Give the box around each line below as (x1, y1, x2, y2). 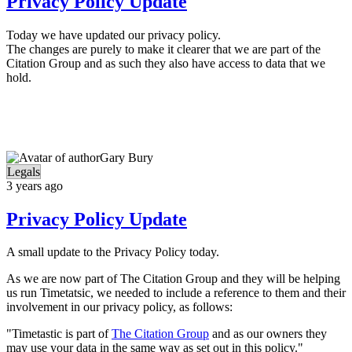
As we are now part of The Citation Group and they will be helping (6, 272, 340, 286)
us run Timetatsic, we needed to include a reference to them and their (6, 286, 346, 300)
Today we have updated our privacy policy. (6, 27, 221, 42)
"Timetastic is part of (6, 327, 112, 341)
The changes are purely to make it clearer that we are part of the (6, 42, 321, 56)
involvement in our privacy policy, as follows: (6, 300, 233, 314)
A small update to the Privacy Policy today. (6, 245, 219, 259)
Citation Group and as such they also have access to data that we (6, 56, 325, 70)
